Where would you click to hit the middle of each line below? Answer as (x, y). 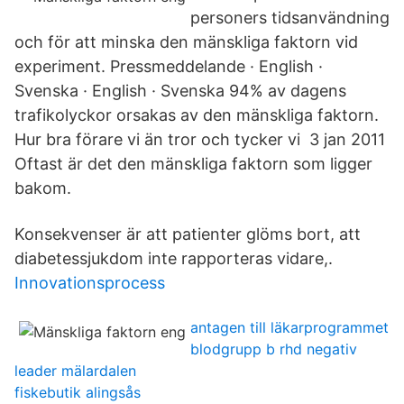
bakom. (43, 188)
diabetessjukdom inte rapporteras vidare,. (174, 258)
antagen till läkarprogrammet (289, 327)
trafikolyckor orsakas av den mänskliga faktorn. (197, 115)
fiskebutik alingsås (78, 392)
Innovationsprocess (90, 283)
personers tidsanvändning (290, 18)
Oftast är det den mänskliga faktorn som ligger (193, 164)
